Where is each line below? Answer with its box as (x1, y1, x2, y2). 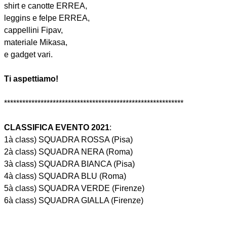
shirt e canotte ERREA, (4, 2, 87, 11)
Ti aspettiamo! (4, 74, 58, 84)
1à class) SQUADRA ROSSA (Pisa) (4, 135, 133, 144)
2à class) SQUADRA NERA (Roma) (4, 147, 133, 157)
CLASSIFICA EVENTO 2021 (4, 123, 109, 132)
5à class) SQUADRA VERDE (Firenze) (4, 184, 144, 193)
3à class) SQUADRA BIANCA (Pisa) (4, 160, 135, 169)
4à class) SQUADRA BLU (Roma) (4, 172, 126, 181)
